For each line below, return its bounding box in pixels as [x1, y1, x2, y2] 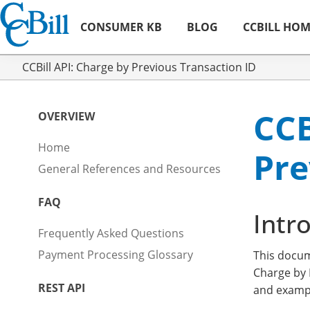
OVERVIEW [38, 109, 95, 125]
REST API [38, 280, 85, 296]
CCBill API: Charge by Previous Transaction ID [22, 60, 256, 75]
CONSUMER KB [80, 19, 162, 35]
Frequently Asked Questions [38, 226, 184, 241]
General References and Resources [38, 161, 221, 177]
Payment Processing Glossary [38, 247, 193, 263]
